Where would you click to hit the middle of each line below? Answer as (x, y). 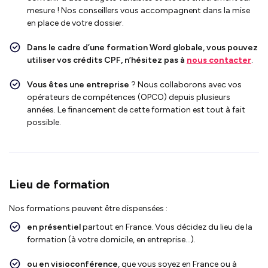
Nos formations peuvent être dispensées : (88, 208)
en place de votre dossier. (76, 23)
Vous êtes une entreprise (78, 84)
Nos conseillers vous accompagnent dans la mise (155, 10)
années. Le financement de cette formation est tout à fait (136, 109)
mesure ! (43, 10)
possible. (44, 122)
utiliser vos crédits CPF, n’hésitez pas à (107, 60)
